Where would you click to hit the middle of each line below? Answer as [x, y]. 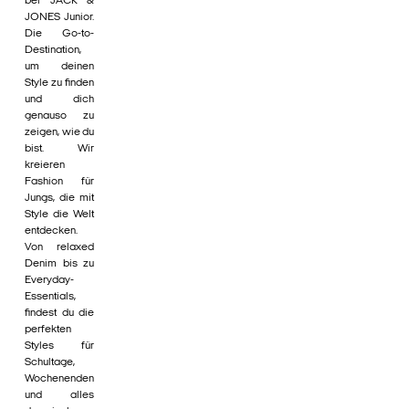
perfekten [48, 330]
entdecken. [51, 231]
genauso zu [59, 116]
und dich [59, 100]
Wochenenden [59, 379]
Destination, [53, 51]
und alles [59, 396]
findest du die [59, 314]
